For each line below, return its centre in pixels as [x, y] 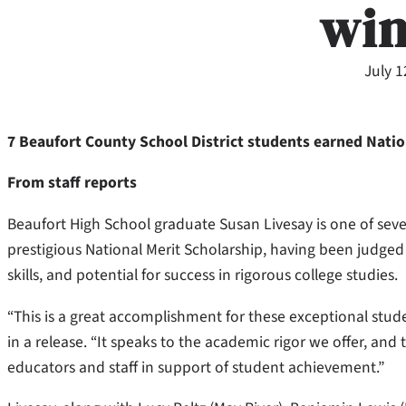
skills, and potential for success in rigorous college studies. [203, 275]
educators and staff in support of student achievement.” [196, 367]
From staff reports [72, 183]
